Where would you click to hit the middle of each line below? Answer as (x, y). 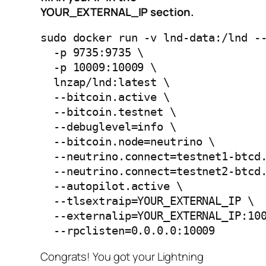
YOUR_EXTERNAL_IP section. (117, 12)
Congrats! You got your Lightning (122, 256)
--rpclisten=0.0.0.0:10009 (128, 231)
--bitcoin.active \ (105, 97)
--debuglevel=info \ (108, 127)
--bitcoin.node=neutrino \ (128, 142)
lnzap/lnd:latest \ (105, 83)
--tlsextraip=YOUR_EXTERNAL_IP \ (147, 201)
